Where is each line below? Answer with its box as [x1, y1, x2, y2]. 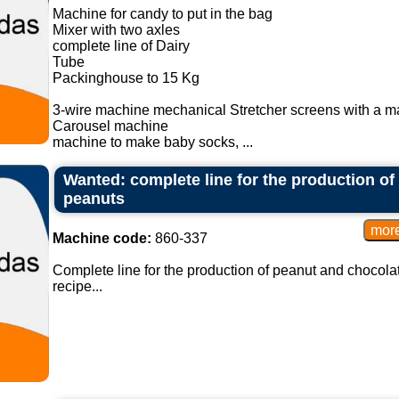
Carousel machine [52, 118, 168, 134]
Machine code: [52, 231, 151, 246]
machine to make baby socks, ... [52, 134, 253, 150]
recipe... [52, 279, 102, 294]
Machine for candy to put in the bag [52, 6, 273, 21]
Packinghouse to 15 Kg [52, 70, 199, 85]
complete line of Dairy [52, 38, 190, 53]
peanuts [62, 190, 125, 208]
